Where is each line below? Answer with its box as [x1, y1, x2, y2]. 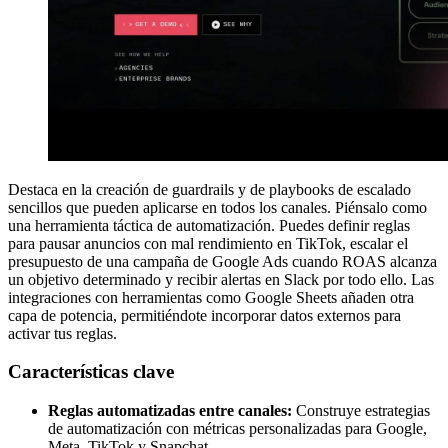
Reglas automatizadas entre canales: [48, 402, 292, 419]
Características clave [8, 361, 174, 383]
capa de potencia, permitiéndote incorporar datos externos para [8, 306, 401, 324]
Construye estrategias [292, 402, 430, 419]
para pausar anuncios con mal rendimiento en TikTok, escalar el [8, 234, 408, 252]
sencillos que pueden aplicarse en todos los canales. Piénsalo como [8, 198, 427, 216]
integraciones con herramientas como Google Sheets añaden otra [8, 288, 414, 306]
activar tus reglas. [8, 324, 117, 342]
